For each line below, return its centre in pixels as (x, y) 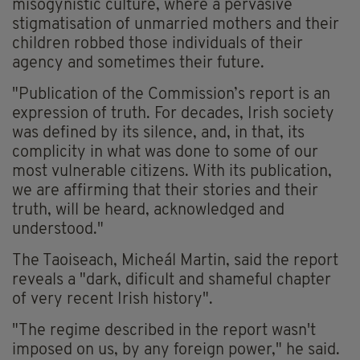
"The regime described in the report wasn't (164, 331)
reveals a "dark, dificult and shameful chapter (172, 281)
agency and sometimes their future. (138, 64)
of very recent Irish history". (112, 300)
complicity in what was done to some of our (165, 153)
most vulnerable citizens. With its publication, (172, 172)
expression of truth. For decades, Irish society (173, 115)
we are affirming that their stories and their (165, 192)
